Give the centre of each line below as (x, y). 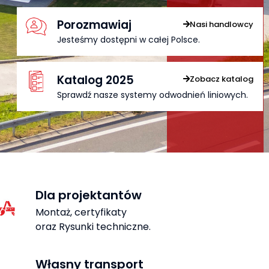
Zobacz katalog (222, 79)
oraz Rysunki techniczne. (93, 226)
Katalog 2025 (95, 80)
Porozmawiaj (94, 25)
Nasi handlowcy (222, 24)
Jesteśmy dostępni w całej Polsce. (128, 40)
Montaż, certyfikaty (81, 212)
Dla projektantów (88, 195)
